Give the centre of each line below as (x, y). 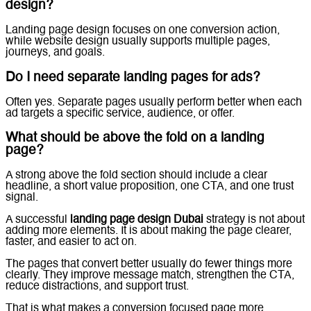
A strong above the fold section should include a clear (136, 176)
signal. (22, 198)
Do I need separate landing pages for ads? (133, 77)
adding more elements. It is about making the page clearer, (149, 231)
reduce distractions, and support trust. (97, 287)
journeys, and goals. (55, 53)
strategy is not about (254, 220)
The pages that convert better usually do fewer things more (149, 264)
